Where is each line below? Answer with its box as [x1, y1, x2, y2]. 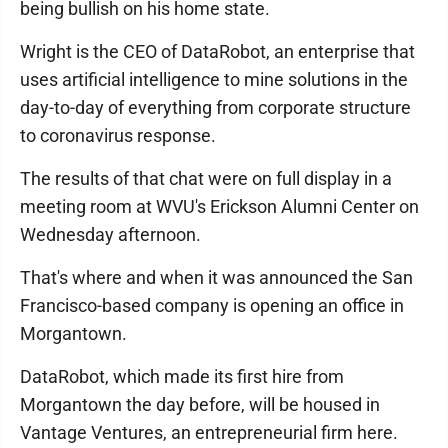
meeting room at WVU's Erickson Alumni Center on [20, 196, 419, 217]
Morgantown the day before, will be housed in [20, 394, 380, 415]
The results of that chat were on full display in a [20, 168, 392, 189]
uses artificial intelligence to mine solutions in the [20, 69, 408, 90]
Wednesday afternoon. [20, 224, 201, 245]
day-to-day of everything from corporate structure [20, 97, 411, 118]
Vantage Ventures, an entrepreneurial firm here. [20, 422, 398, 443]
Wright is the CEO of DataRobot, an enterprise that [20, 41, 415, 62]
